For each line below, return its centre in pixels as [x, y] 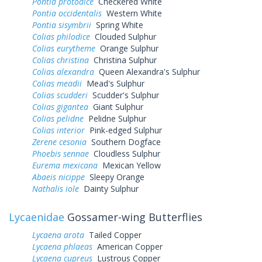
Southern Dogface [124, 142]
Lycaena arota [58, 235]
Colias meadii [57, 83]
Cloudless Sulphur [125, 153]
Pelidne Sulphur [115, 118]
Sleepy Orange [115, 177]
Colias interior [58, 130]
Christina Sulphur [123, 60]
